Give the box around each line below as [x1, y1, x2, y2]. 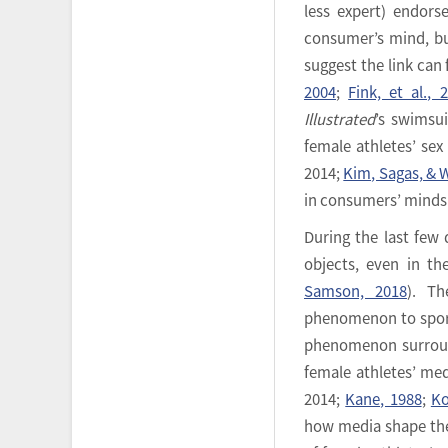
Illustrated [304, 108, 375, 130]
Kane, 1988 [345, 388, 422, 410]
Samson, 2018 [304, 280, 407, 302]
